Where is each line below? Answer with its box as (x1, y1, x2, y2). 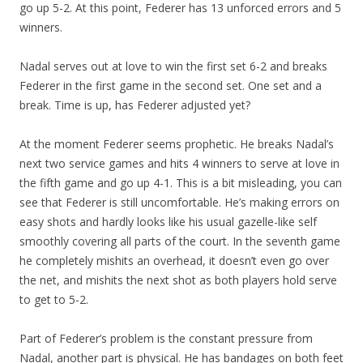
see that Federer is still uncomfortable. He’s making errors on (19, 194, 340, 210)
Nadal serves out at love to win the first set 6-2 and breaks (19, 58, 327, 74)
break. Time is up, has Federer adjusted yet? (19, 97, 250, 113)
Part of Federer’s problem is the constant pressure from (19, 331, 313, 346)
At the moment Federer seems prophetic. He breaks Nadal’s (19, 136, 334, 152)
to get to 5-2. (19, 292, 88, 307)
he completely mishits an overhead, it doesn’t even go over (19, 253, 329, 268)
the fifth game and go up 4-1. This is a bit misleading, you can (19, 175, 342, 190)
